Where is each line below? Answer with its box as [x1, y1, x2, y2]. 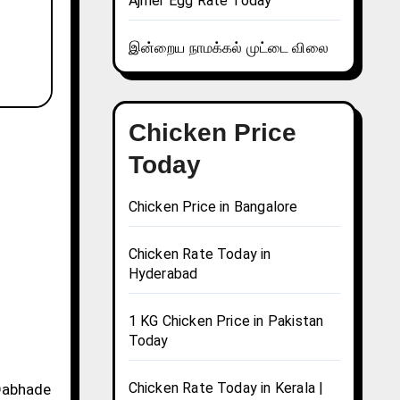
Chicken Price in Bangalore [128, 198, 298, 216]
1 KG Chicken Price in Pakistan [128, 312, 324, 330]
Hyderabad [128, 265, 198, 283]
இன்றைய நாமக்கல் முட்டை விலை [128, 39, 329, 57]
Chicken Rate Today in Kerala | [128, 379, 324, 397]
